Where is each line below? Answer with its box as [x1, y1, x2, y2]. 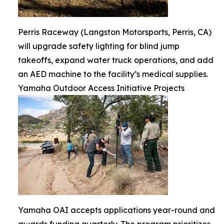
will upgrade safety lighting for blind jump [18, 40, 179, 51]
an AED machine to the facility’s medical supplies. [18, 68, 208, 79]
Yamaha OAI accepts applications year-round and [18, 204, 215, 215]
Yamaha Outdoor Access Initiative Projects [18, 82, 184, 93]
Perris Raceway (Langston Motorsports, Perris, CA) [18, 26, 211, 37]
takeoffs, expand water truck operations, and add [18, 54, 213, 65]
